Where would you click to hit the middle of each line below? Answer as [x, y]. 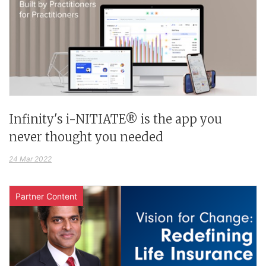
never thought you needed [86, 137]
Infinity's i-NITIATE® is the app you [115, 119]
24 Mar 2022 [30, 159]
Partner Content [46, 196]
